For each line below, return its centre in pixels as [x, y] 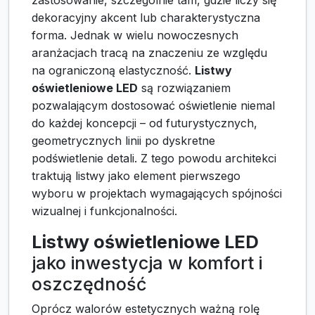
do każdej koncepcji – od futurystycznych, [144, 123]
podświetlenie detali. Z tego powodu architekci [154, 159]
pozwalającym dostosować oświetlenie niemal [153, 106]
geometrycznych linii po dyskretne [123, 141]
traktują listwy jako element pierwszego [136, 176]
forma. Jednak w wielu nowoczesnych [135, 36]
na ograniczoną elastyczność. [113, 71]
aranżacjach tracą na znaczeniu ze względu [149, 53]
